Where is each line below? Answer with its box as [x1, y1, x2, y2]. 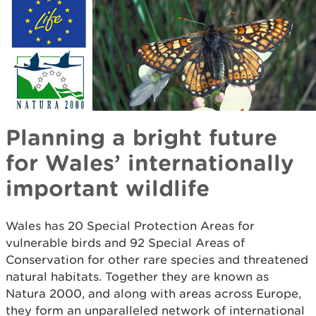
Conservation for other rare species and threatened [6, 252, 308, 267]
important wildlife [6, 174, 209, 200]
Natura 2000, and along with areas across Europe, [6, 286, 301, 300]
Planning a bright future [6, 123, 277, 150]
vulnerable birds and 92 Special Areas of [6, 235, 245, 250]
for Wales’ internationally [6, 149, 294, 175]
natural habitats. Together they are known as [6, 269, 269, 284]
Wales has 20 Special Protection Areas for [6, 218, 255, 233]
